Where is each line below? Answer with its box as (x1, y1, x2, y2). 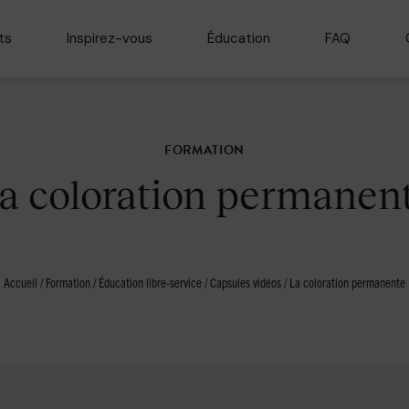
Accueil (4, 274, 37, 290)
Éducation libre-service (99, 274, 202, 290)
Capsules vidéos (210, 274, 281, 290)
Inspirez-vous (67, 29, 152, 47)
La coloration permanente (289, 274, 405, 290)
